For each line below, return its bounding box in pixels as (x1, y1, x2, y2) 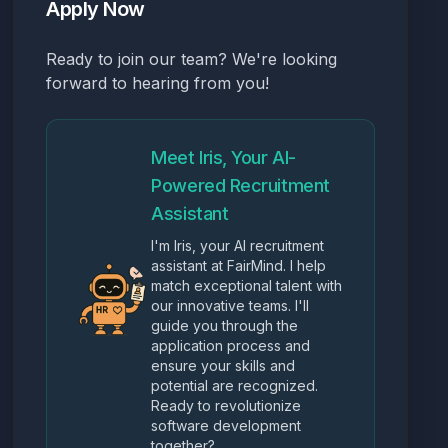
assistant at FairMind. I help (151, 257, 327, 274)
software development (151, 417, 302, 434)
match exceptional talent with (151, 277, 343, 294)
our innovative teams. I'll (151, 297, 310, 314)
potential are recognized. (151, 377, 319, 394)
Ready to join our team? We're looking (46, 49, 338, 69)
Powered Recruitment (151, 175, 330, 196)
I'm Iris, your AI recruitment (151, 237, 325, 254)
